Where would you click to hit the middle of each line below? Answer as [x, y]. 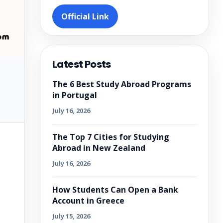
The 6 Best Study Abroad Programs [122, 84]
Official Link [85, 16]
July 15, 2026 [71, 216]
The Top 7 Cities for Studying [111, 137]
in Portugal [75, 95]
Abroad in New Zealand [99, 148]
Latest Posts [82, 64]
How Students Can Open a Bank [115, 190]
